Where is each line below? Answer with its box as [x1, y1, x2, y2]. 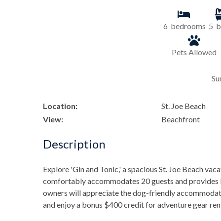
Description [43, 136, 106, 151]
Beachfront [161, 114, 200, 124]
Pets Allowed [170, 47, 219, 57]
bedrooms [170, 21, 206, 31]
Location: [43, 101, 77, 110]
